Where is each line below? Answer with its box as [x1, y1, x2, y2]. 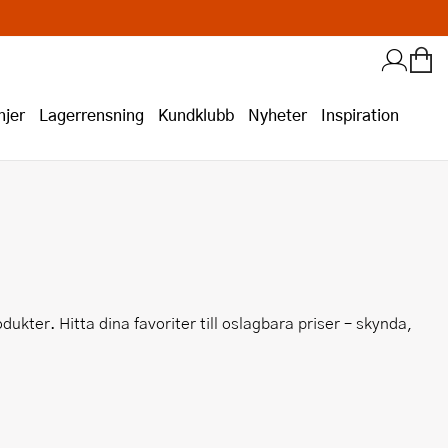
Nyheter [248, 103, 307, 126]
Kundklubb [158, 103, 234, 126]
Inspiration [321, 103, 399, 126]
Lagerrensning [39, 103, 144, 126]
